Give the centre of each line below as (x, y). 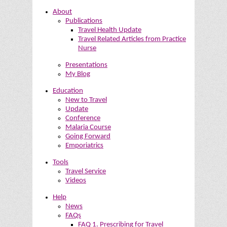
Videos (76, 181)
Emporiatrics (84, 146)
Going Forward (88, 137)
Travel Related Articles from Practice (132, 40)
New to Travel (86, 100)
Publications (84, 21)
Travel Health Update (110, 30)
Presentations (86, 65)
